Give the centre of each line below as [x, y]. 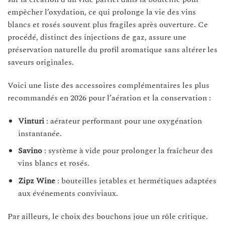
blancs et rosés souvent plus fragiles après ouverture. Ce [108, 24]
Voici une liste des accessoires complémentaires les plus [108, 85]
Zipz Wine [36, 181]
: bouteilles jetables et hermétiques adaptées [136, 181]
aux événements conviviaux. [68, 193]
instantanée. [40, 133]
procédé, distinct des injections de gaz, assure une [97, 37]
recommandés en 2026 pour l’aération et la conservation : [109, 98]
